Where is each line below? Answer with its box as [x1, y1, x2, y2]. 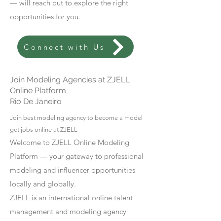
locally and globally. [10, 179, 76, 188]
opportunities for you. [10, 12, 80, 21]
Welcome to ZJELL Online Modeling [10, 138, 129, 147]
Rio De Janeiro [10, 97, 62, 106]
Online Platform [10, 86, 66, 95]
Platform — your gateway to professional [10, 151, 144, 161]
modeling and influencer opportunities [10, 165, 135, 175]
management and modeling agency [10, 207, 126, 216]
